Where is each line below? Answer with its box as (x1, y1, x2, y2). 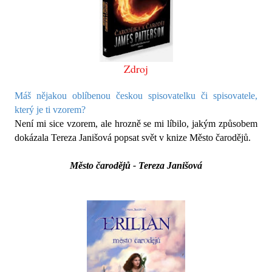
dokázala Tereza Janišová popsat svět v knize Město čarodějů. (15, 132, 251, 143)
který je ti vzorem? (15, 104, 86, 115)
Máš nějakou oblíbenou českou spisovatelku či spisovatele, (15, 90, 257, 101)
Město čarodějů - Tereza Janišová (70, 160, 202, 171)
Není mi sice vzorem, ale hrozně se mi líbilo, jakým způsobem (15, 118, 257, 129)
